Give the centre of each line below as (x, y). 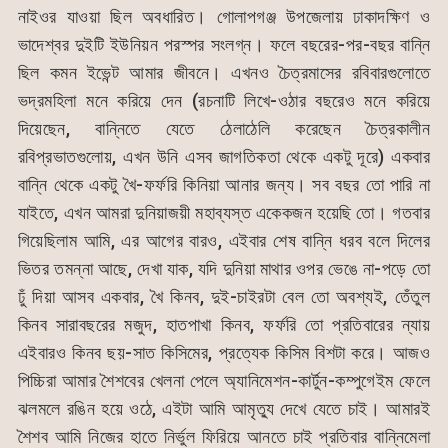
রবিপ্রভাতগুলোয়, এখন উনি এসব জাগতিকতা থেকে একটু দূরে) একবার (224, 156)
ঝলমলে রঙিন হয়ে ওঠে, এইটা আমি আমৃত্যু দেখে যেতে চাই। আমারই (224, 408)
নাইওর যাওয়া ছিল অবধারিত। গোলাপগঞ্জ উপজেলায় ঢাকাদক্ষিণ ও (224, 16)
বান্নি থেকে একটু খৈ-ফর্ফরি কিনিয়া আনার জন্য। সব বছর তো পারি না (224, 184)
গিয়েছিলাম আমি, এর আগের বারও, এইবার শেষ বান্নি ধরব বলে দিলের (224, 240)
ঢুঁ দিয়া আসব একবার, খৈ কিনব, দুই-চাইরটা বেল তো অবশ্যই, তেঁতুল (224, 296)
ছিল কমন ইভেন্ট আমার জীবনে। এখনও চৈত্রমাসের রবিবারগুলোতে (224, 72)
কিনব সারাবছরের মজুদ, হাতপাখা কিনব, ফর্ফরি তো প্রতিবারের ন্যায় (224, 324)
